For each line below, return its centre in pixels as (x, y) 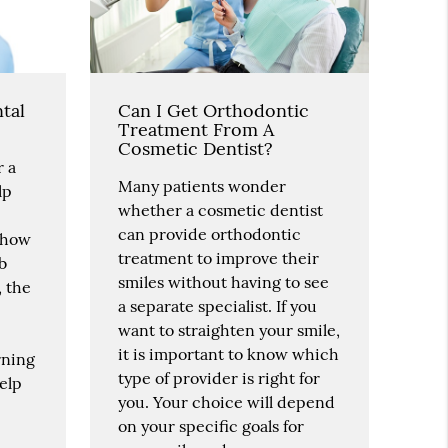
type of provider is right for (219, 377)
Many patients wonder (202, 185)
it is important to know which (229, 353)
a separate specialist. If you (218, 305)
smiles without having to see (224, 281)
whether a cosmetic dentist (221, 209)
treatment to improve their (219, 257)
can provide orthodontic (210, 233)
